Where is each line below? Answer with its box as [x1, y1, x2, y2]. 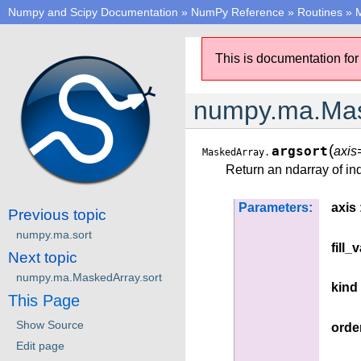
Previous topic [8, 205, 106, 223]
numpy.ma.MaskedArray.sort [16, 270, 162, 284]
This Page [8, 291, 80, 309]
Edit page [16, 338, 64, 352]
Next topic [8, 248, 77, 266]
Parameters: [239, 201, 313, 214]
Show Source [16, 317, 84, 331]
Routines [297, 6, 342, 19]
